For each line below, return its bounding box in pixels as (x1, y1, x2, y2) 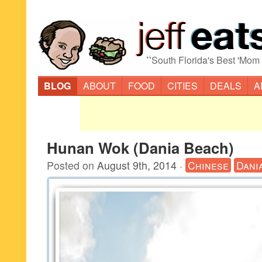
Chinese (188, 158, 229, 173)
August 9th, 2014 (97, 158, 177, 173)
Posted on (47, 158, 97, 173)
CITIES (167, 79, 198, 92)
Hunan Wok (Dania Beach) (47, 137, 234, 158)
